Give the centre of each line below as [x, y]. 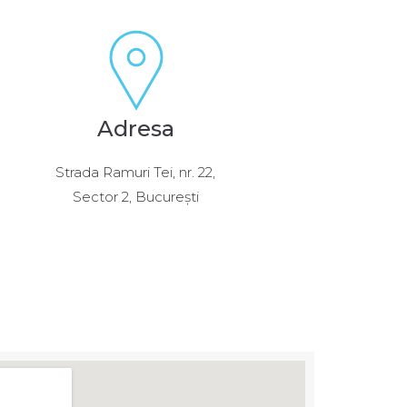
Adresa [135, 128]
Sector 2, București [135, 196]
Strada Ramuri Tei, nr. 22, [136, 172]
